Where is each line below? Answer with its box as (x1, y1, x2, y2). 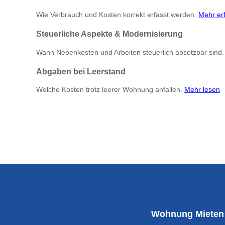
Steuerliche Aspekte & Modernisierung (36, 29, 183, 38)
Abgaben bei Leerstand (36, 67, 126, 76)
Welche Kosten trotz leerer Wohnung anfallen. (36, 86, 184, 94)
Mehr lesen (184, 86, 220, 94)
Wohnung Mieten (151, 209, 224, 219)
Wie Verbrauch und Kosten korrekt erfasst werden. (36, 11, 198, 19)
